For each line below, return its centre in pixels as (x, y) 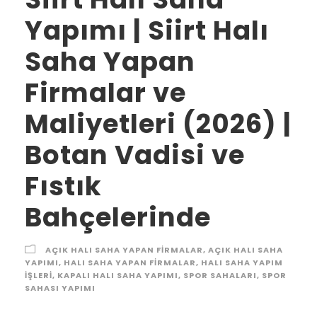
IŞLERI (39, 275)
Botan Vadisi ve (135, 155)
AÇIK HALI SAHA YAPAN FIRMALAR (124, 249)
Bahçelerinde (118, 217)
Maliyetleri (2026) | (158, 123)
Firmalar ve (105, 92)
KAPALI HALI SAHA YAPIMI (118, 275)
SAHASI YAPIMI (60, 288)
